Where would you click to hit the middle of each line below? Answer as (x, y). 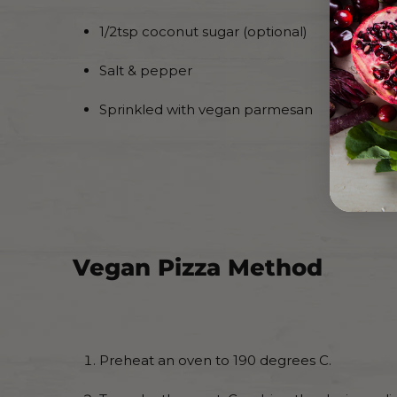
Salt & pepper (146, 71)
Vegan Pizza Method (198, 268)
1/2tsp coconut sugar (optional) (203, 32)
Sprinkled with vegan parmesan (206, 110)
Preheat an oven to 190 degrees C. (215, 360)
